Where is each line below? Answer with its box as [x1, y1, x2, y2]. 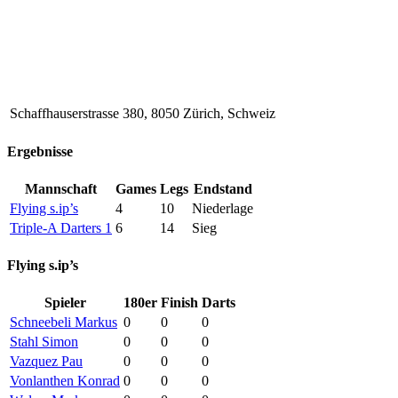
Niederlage [192, 200, 253, 216]
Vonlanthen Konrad [10, 373, 120, 389]
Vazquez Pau [10, 354, 83, 370]
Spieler [44, 295, 86, 311]
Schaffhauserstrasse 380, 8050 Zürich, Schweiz [10, 106, 275, 122]
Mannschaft [25, 180, 97, 196]
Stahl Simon [10, 334, 78, 350]
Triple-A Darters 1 [10, 219, 112, 235]
